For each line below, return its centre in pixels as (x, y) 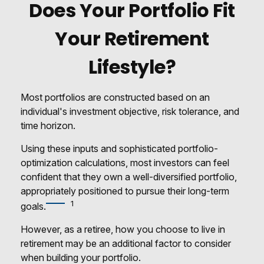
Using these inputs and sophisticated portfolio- (119, 148)
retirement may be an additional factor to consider (126, 244)
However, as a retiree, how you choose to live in (123, 230)
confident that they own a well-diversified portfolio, (129, 177)
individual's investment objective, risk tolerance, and (130, 111)
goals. (33, 207)
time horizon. (48, 126)
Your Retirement (132, 39)
